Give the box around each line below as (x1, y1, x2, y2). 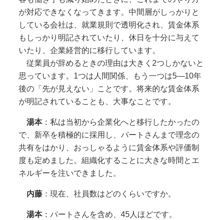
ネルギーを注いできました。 (18, 168, 121, 177)
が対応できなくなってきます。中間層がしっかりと (18, 7, 199, 16)
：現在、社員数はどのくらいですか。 (42, 189, 176, 198)
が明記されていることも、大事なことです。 (18, 97, 176, 106)
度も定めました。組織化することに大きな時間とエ (18, 156, 199, 165)
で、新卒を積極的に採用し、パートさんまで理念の (18, 130, 199, 139)
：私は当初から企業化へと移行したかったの (42, 117, 199, 126)
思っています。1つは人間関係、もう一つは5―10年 (18, 71, 201, 80)
